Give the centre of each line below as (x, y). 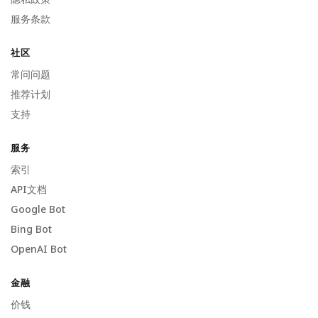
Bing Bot (31, 229)
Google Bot (38, 209)
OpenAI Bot (39, 249)
